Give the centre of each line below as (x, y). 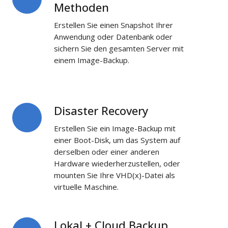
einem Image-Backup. (92, 60)
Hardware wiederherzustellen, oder (117, 163)
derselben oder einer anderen (107, 151)
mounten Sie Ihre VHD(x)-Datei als (115, 175)
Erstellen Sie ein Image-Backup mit (115, 128)
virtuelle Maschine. (87, 187)
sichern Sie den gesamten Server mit (119, 48)
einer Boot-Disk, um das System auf (117, 140)
